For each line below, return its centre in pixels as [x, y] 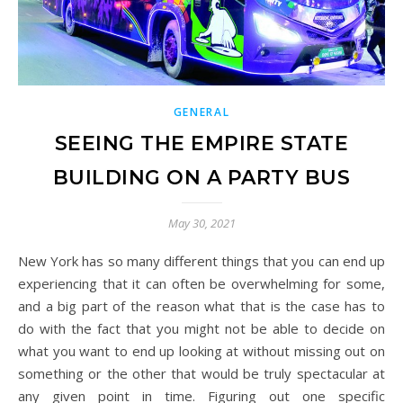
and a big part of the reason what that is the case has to [201, 305]
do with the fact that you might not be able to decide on [201, 328]
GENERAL [201, 112]
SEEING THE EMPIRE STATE [201, 143]
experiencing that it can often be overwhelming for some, [201, 283]
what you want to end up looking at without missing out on [201, 350]
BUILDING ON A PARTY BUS [201, 177]
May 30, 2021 [201, 223]
